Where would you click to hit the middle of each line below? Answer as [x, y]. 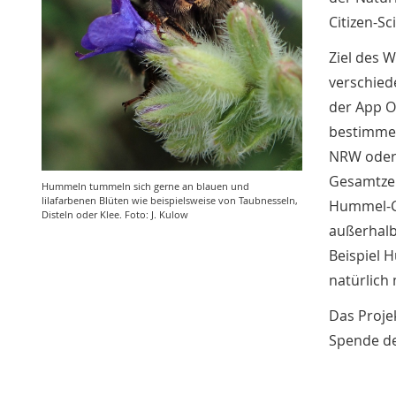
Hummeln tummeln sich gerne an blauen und [145, 186]
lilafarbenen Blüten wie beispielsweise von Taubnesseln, [170, 200]
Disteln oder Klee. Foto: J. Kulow [115, 214]
